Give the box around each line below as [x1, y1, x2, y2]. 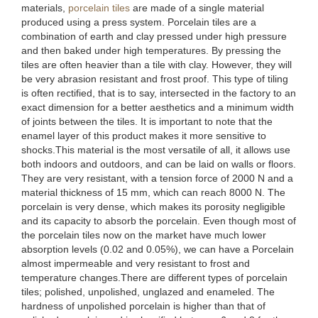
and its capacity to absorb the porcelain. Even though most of [21, 215, 296, 226]
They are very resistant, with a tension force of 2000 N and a [21, 172, 293, 184]
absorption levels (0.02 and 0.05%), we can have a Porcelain [21, 243, 294, 255]
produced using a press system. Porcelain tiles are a [21, 16, 256, 28]
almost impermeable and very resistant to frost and [21, 258, 250, 269]
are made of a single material [130, 2, 264, 13]
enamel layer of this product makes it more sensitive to [21, 130, 266, 141]
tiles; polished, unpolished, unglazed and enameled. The [21, 286, 275, 297]
